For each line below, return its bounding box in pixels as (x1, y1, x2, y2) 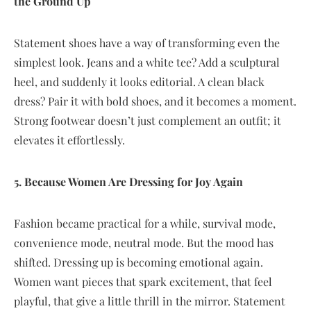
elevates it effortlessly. (14, 132, 125, 147)
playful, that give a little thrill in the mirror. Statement (14, 293, 285, 308)
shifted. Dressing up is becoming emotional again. (14, 254, 263, 269)
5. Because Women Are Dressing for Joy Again (14, 174, 243, 189)
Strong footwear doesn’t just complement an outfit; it (14, 112, 281, 128)
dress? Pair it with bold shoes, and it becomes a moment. (14, 93, 296, 108)
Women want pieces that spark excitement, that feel (14, 274, 272, 289)
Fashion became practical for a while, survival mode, (14, 215, 276, 230)
